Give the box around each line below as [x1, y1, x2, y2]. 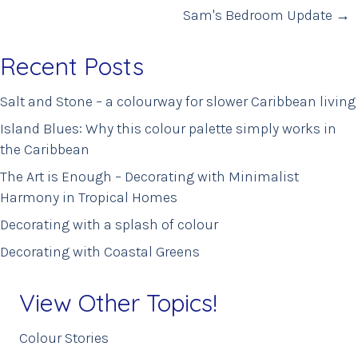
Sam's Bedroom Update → [183, 6, 350, 24]
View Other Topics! [19, 287, 217, 318]
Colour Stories [19, 328, 109, 347]
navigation [7, 6, 121, 37]
